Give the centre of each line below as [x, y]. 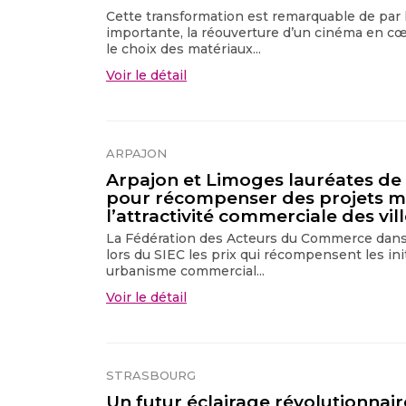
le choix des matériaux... [184, 48]
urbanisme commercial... [185, 271]
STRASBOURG [151, 375]
